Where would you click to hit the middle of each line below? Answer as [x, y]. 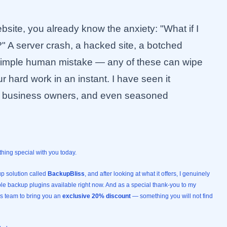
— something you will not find [172, 196]
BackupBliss [66, 174]
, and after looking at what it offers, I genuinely [147, 174]
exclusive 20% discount [97, 196]
